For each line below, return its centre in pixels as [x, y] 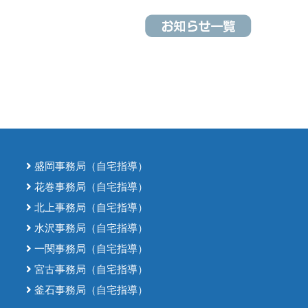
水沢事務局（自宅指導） [90, 228]
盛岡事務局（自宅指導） [90, 166]
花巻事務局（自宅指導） [90, 187]
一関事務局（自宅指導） [90, 249]
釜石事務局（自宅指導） [90, 290]
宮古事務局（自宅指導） [90, 269]
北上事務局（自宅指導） [90, 208]
